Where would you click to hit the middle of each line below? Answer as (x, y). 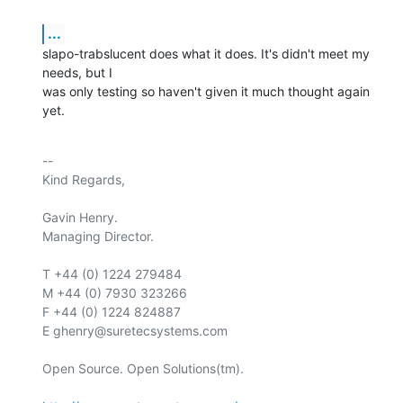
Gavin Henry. (80, 218)
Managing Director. (98, 237)
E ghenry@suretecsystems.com (135, 331)
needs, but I (77, 73)
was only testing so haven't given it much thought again (206, 92)
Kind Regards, (84, 180)
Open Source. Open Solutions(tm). (143, 369)
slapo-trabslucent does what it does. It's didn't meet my (206, 54)
